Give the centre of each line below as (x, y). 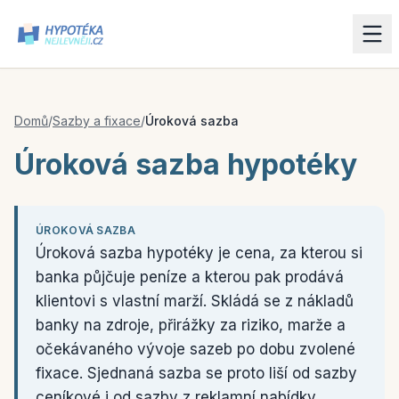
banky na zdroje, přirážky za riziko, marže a (191, 325)
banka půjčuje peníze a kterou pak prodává (190, 277)
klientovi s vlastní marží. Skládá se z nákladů (195, 301)
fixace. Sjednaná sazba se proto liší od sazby (196, 373)
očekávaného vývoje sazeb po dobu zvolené (195, 349)
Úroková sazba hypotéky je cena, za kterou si (199, 253)
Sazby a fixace (97, 121)
